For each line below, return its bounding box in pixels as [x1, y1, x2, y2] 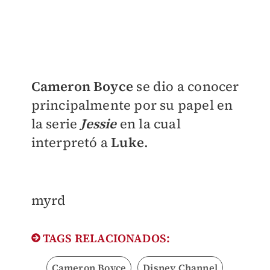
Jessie [80, 115, 117, 133]
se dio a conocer [133, 77, 239, 96]
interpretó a [31, 133, 111, 152]
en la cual [116, 115, 181, 133]
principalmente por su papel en [31, 96, 233, 115]
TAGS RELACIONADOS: [40, 230, 171, 246]
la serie [31, 115, 81, 133]
